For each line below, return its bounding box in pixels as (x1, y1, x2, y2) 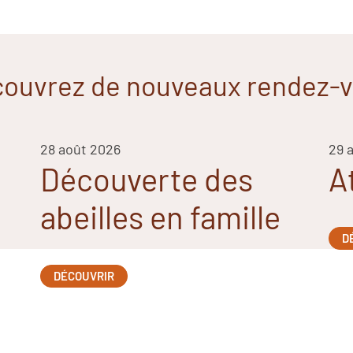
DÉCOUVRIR (53, 269, 114, 283)
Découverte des (39, 160, 253, 198)
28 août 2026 (39, 140, 121, 158)
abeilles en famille (39, 198, 281, 236)
